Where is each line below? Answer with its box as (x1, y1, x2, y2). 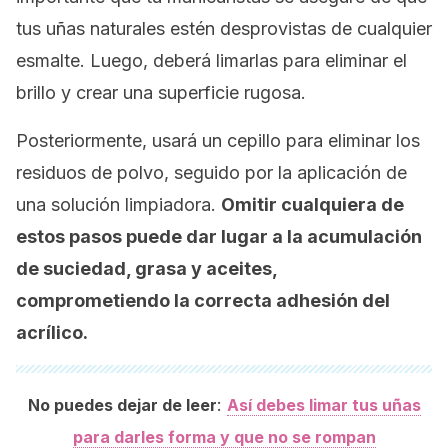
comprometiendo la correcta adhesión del (16, 290, 390, 311)
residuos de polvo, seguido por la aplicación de (16, 162, 407, 183)
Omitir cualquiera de (221, 194, 404, 215)
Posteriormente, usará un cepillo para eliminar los (16, 130, 420, 151)
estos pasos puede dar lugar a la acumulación (16, 226, 422, 247)
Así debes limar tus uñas (226, 395, 421, 415)
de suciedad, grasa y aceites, (16, 258, 277, 279)
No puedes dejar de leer (27, 395, 217, 415)
